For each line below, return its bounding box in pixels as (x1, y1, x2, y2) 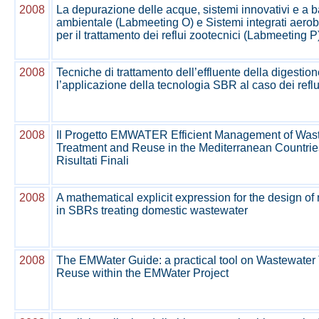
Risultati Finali (56, 155, 129, 167)
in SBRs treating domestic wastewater (56, 204, 248, 216)
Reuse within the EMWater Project (56, 267, 229, 279)
